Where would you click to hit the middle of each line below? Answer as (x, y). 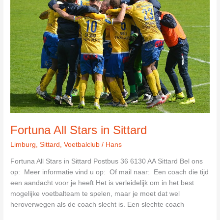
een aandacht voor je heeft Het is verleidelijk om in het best (102, 183)
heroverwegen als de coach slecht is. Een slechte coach (97, 204)
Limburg (23, 145)
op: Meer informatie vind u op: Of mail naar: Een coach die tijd (110, 172)
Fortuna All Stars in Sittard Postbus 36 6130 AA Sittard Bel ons (107, 161)
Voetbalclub (82, 145)
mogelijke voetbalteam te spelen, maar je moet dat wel (95, 193)
